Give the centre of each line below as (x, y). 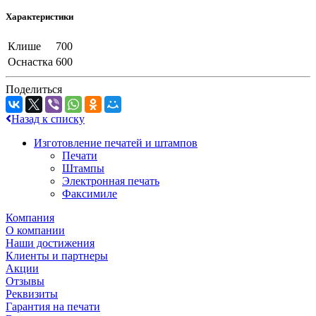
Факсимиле (90, 193)
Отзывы (25, 281)
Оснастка (30, 61)
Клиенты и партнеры (57, 255)
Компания (30, 217)
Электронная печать (111, 181)
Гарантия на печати (53, 306)
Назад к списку (48, 119)
